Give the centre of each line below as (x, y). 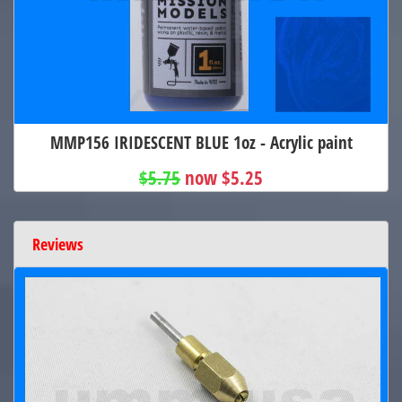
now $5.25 (224, 177)
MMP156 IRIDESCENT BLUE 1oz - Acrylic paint (201, 142)
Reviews (58, 244)
